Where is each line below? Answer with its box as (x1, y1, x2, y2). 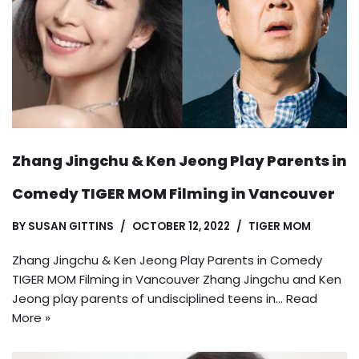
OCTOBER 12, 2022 (132, 219, 230, 235)
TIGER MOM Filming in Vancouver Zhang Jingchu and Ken (12, 271, 341, 288)
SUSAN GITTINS (28, 219, 114, 235)
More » (12, 309, 50, 327)
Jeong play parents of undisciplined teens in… (12, 290, 286, 308)
